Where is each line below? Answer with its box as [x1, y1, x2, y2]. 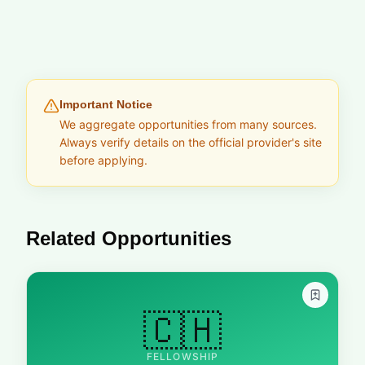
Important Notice [59, 98, 152, 111]
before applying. [59, 153, 147, 167]
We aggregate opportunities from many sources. [59, 117, 317, 131]
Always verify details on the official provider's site [59, 135, 322, 149]
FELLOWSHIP [146, 350, 219, 363]
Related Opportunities [26, 227, 231, 249]
